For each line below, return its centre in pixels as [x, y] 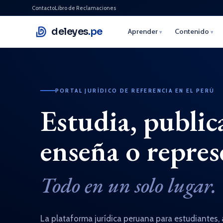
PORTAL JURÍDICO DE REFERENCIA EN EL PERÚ [135, 90]
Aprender [143, 31]
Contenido [192, 31]
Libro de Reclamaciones [85, 8]
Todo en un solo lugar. [128, 185]
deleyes [70, 32]
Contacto [43, 8]
